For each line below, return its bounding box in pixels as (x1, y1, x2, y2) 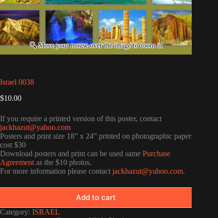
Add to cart (76, 193, 116, 202)
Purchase (143, 149, 170, 158)
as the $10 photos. (34, 158, 91, 166)
